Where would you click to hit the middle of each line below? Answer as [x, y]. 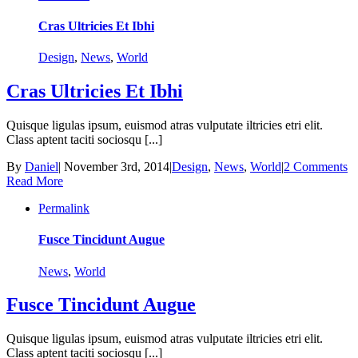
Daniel [42, 167]
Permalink [64, 209]
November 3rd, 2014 [117, 167]
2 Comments [316, 167]
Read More [35, 181]
